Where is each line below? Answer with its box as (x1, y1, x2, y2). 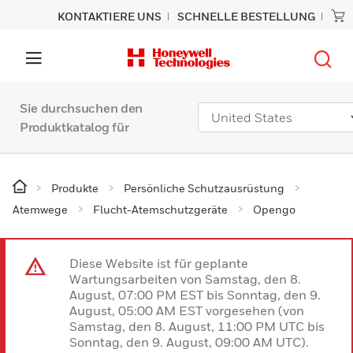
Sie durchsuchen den (20, 100, 143, 116)
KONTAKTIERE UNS (58, 9, 162, 23)
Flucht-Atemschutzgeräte (93, 203, 228, 216)
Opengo (253, 203, 295, 216)
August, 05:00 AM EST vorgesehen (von (69, 303, 304, 318)
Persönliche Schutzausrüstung (124, 181, 284, 195)
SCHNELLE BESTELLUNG (177, 9, 315, 23)
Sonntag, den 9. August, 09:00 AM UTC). (69, 334, 309, 350)
